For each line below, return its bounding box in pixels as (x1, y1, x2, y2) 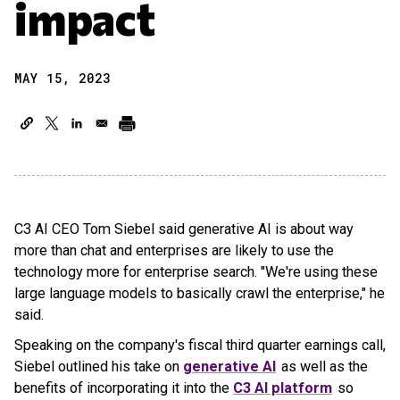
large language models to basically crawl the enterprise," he (14, 285, 385, 302)
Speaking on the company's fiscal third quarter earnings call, (14, 337, 386, 354)
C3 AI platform (233, 379, 332, 396)
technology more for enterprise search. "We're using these (14, 263, 378, 280)
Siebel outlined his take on (14, 358, 183, 375)
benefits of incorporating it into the (14, 379, 233, 396)
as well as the (278, 358, 368, 375)
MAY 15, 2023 (14, 70, 111, 87)
